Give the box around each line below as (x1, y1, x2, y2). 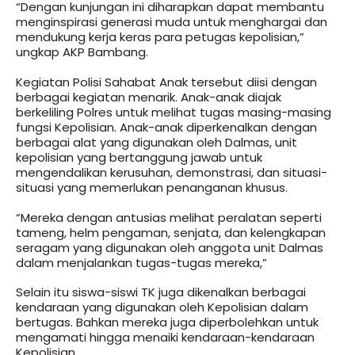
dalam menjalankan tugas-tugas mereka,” (16, 254, 267, 271)
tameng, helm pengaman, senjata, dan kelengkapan (16, 223, 326, 241)
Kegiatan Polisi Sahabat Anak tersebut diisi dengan (16, 73, 317, 90)
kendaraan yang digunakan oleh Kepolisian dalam (16, 299, 308, 316)
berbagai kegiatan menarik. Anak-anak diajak (16, 88, 281, 105)
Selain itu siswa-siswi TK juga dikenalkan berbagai (16, 284, 306, 301)
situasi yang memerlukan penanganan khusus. (16, 178, 288, 196)
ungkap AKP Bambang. (16, 44, 148, 60)
